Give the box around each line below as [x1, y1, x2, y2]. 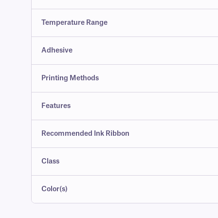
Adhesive [41, 47, 73, 54]
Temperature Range [41, 19, 108, 27]
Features [41, 103, 71, 110]
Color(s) [41, 186, 68, 193]
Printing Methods [41, 75, 99, 82]
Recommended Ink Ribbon [41, 130, 129, 138]
